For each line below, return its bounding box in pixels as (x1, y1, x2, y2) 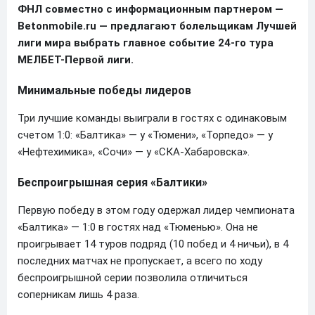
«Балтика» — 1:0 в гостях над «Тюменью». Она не (18, 220, 258, 233)
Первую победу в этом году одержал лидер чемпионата (18, 203, 295, 217)
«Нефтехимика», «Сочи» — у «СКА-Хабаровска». (18, 145, 250, 158)
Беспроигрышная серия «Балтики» (18, 175, 207, 189)
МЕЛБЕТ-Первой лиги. (18, 53, 134, 66)
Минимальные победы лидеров (18, 83, 191, 97)
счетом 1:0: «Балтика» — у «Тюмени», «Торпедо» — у (18, 128, 273, 141)
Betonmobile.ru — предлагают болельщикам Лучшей (18, 19, 297, 32)
